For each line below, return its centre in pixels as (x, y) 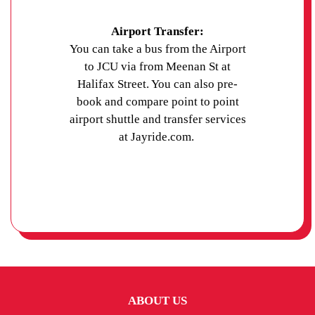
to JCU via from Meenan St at (157, 67)
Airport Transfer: (157, 32)
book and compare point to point (157, 102)
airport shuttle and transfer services (157, 120)
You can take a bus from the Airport (157, 49)
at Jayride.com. (157, 137)
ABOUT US (157, 300)
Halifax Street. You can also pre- (157, 84)
